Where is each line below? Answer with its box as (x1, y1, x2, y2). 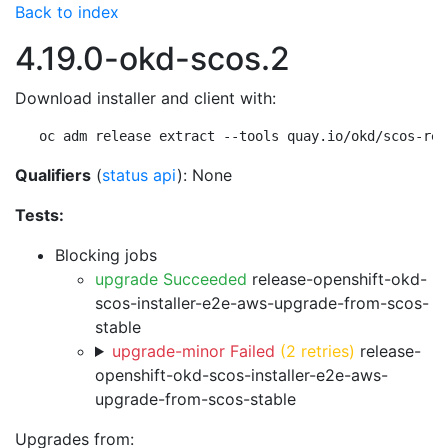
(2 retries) (279, 341, 355, 361)
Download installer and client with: (15, 88, 276, 108)
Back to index (15, 2, 119, 22)
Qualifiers (15, 165, 91, 185)
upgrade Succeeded (95, 269, 247, 289)
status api (102, 165, 177, 185)
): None (177, 165, 232, 185)
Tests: (15, 205, 64, 225)
